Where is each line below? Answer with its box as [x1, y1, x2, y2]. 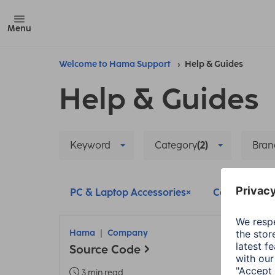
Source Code [69, 242, 141, 257]
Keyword [70, 139, 110, 151]
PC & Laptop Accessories [70, 187, 186, 198]
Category [155, 139, 197, 151]
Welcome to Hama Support [59, 59, 171, 69]
